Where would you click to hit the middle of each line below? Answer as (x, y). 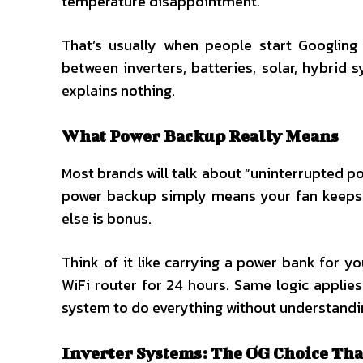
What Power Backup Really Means (202, 136)
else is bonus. (107, 218)
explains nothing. (118, 90)
